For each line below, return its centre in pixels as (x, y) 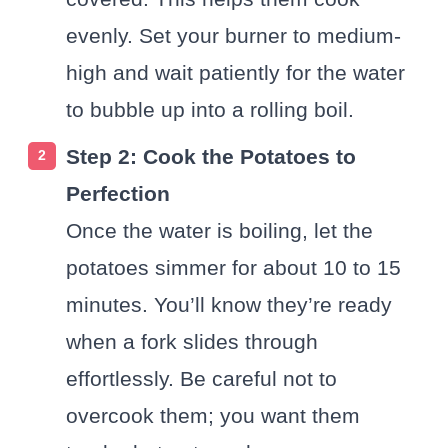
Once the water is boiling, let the (219, 230)
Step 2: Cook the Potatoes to (211, 156)
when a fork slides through (192, 341)
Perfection (118, 193)
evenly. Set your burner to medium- (233, 35)
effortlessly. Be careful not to (201, 378)
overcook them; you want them (213, 415)
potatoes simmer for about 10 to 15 (233, 267)
